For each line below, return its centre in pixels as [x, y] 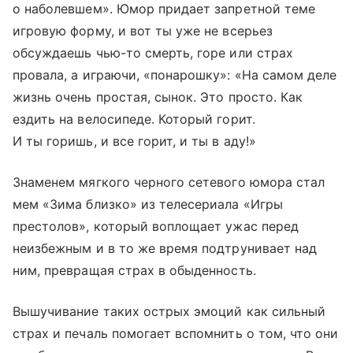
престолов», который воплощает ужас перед [156, 226]
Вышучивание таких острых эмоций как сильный [169, 311]
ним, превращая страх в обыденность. [134, 270]
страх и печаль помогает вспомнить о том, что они [176, 333]
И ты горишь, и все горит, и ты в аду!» [134, 141]
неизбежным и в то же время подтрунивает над [165, 248]
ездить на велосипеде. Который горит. [134, 119]
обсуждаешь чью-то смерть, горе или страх [153, 52]
